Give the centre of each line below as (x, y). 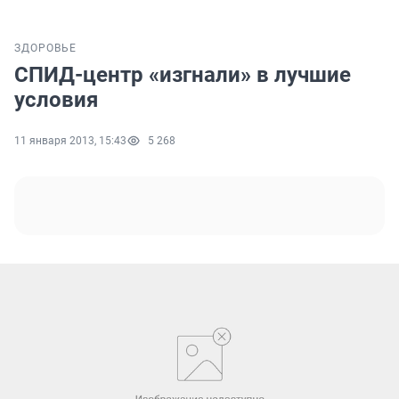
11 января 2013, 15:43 (70, 141)
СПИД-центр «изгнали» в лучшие (183, 75)
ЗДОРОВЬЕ (45, 49)
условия (56, 100)
